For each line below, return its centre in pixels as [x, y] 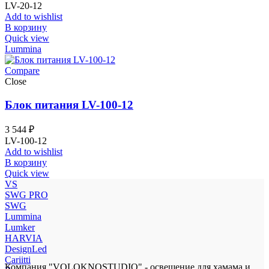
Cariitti [18, 260]
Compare [22, 70]
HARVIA [24, 238]
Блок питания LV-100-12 [69, 104]
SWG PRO [26, 195]
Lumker [20, 228]
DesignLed [26, 249]
